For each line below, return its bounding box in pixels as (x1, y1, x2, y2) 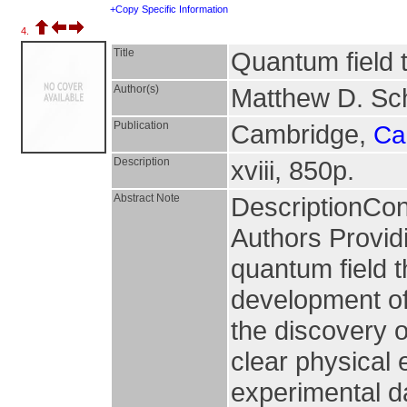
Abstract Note (114, 192, 180, 204)
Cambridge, (231, 119, 373, 149)
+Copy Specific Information (110, 4, 228, 15)
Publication (114, 119, 169, 132)
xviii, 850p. (231, 155, 354, 185)
